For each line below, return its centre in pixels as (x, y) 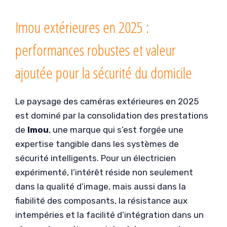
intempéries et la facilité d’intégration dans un (109, 215)
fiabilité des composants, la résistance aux (101, 200)
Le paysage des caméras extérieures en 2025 (107, 101)
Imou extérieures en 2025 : (82, 27)
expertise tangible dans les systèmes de (97, 144)
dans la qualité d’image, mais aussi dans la (101, 186)
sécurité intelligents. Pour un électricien (96, 158)
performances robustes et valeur (96, 50)
